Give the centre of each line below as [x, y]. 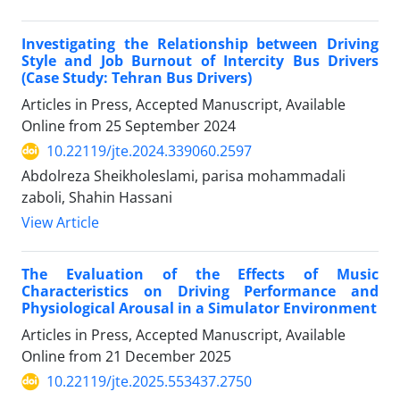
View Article [60, 223]
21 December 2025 [168, 357]
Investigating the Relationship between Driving [200, 44]
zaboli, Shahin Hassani [97, 198]
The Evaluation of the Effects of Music [200, 275]
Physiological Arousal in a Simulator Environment [199, 308]
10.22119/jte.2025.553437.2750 [149, 382]
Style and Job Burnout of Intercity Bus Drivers [200, 61]
